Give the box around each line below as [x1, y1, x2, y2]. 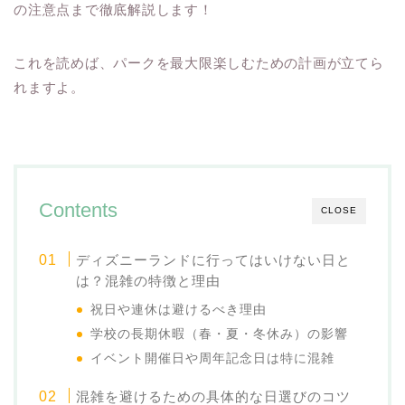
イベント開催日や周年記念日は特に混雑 [90, 352, 335, 366]
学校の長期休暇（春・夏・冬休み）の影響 [90, 327, 349, 342]
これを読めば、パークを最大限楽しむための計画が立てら [14, 55, 384, 71]
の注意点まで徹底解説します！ [14, 2, 213, 18]
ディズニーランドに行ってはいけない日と [76, 252, 352, 268]
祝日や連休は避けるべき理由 [90, 303, 268, 317]
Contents [39, 199, 118, 222]
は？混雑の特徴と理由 [76, 273, 221, 289]
